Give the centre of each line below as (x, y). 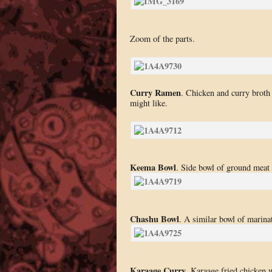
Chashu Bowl (154, 219)
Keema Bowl (153, 168)
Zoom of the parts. (162, 38)
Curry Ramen (155, 93)
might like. (148, 103)
